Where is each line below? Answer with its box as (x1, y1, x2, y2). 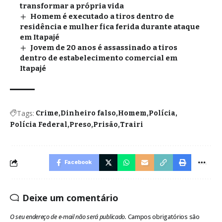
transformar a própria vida (20, 1, 124, 11)
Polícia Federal (10, 120, 67, 129)
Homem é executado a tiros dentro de (30, 12, 174, 21)
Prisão (93, 120, 118, 129)
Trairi (120, 120, 143, 129)
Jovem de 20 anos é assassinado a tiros (30, 43, 178, 53)
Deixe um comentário (22, 192, 118, 204)
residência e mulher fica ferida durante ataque (20, 22, 200, 32)
